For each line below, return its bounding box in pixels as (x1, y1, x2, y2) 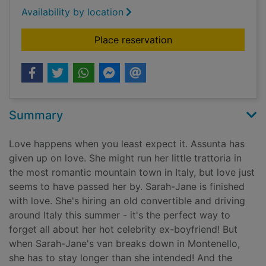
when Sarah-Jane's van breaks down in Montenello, (9, 237, 240, 250)
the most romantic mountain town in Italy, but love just (9, 166, 255, 179)
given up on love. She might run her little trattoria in (9, 152, 242, 164)
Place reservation (94, 34, 172, 46)
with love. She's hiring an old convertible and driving (9, 195, 245, 207)
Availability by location (21, 6, 123, 18)
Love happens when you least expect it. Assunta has (9, 138, 245, 150)
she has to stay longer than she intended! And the (9, 252, 232, 264)
